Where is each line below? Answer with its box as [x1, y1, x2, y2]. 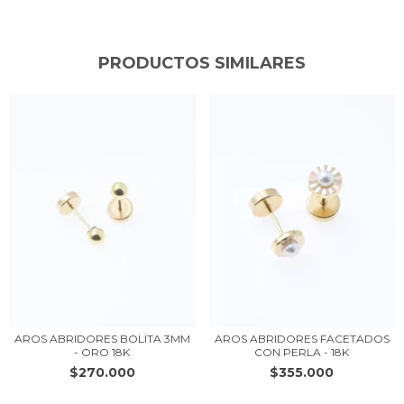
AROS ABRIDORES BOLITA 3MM [14, 332, 190, 346]
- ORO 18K [74, 345, 131, 360]
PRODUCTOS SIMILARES [98, 53, 306, 74]
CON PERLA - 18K [254, 345, 350, 360]
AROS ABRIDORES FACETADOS [214, 332, 390, 346]
